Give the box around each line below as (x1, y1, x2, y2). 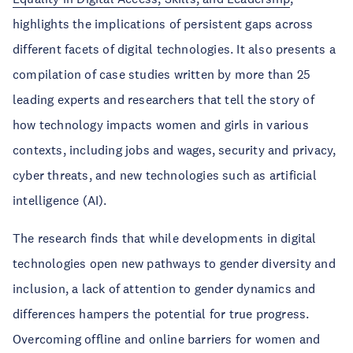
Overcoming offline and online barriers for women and (13, 331, 321, 347)
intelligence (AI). (13, 192, 107, 208)
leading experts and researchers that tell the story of (13, 91, 314, 107)
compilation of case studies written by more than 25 (13, 66, 311, 82)
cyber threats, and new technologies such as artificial (13, 167, 317, 183)
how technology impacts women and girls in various (13, 117, 309, 132)
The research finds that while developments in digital (13, 230, 317, 246)
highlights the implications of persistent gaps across (13, 16, 314, 32)
